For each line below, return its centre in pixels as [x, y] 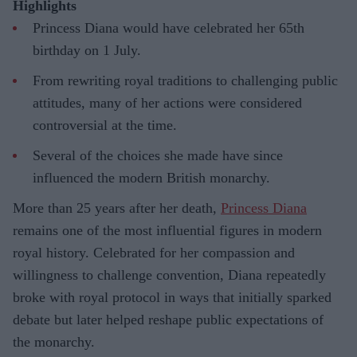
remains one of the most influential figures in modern [167, 231]
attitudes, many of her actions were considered [167, 103]
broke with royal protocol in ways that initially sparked [172, 298]
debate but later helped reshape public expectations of [168, 320]
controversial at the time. [105, 126]
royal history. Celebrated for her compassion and [154, 253]
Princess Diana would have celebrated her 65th [169, 28]
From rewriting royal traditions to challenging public [185, 81]
